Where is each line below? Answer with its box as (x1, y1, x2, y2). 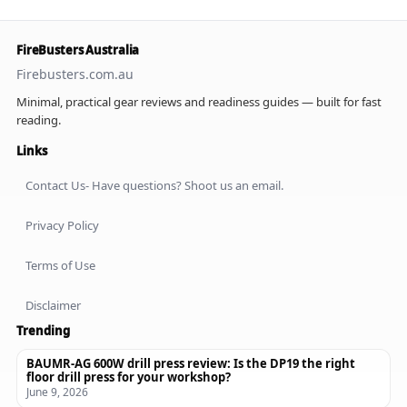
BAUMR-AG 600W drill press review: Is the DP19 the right (26, 354, 355, 372)
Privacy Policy (25, 216, 99, 233)
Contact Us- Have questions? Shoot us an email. (25, 176, 283, 194)
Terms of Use (25, 256, 95, 273)
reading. (16, 111, 61, 128)
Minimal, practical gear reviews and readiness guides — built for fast (16, 93, 382, 110)
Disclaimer (25, 296, 81, 313)
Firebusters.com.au (16, 65, 134, 83)
